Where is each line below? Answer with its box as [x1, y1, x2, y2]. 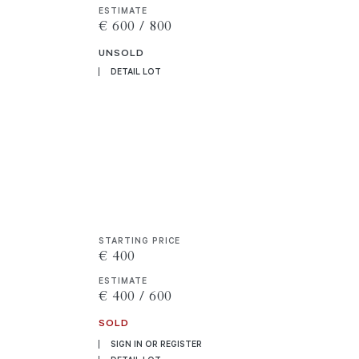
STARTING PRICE [99, 234, 181, 246]
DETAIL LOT [111, 65, 162, 77]
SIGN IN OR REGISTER [111, 338, 203, 350]
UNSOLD [99, 45, 145, 58]
